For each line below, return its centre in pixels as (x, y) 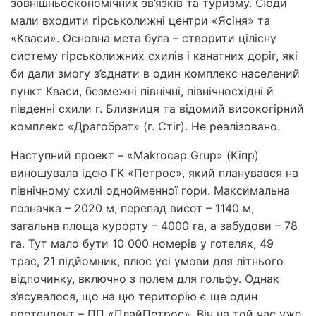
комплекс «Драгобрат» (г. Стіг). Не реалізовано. (145, 126)
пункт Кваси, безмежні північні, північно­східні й (142, 91)
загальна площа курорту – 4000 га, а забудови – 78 (154, 225)
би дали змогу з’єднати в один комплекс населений (155, 73)
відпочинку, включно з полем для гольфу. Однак (145, 278)
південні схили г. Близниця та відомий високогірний (157, 108)
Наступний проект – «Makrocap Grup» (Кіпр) (135, 155)
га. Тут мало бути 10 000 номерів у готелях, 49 (142, 243)
